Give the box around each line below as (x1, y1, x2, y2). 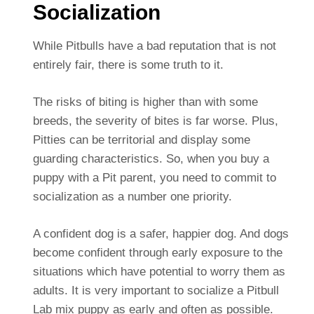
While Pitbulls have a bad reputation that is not (32, 39, 276, 53)
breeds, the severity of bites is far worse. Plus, (32, 114, 278, 128)
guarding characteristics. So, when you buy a (32, 151, 269, 165)
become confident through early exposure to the (32, 245, 282, 259)
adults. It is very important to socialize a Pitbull (32, 283, 279, 297)
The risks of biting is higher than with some (32, 95, 258, 109)
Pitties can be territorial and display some (32, 132, 250, 146)
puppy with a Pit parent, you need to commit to (32, 170, 276, 184)
